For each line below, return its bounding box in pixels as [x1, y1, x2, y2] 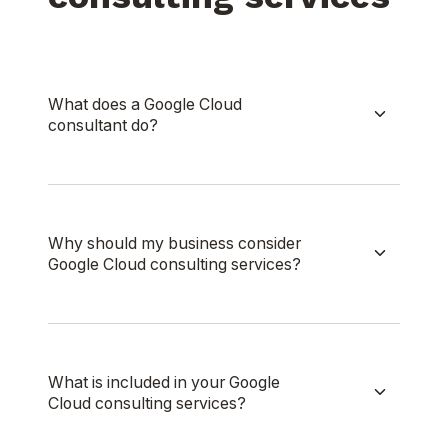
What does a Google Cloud [48, 95, 242, 115]
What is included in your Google [48, 373, 280, 393]
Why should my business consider [48, 234, 301, 254]
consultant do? [48, 116, 158, 136]
